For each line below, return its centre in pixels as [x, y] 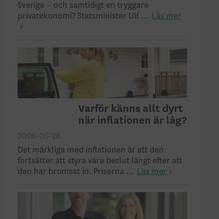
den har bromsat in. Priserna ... [77, 171]
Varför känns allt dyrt [131, 109]
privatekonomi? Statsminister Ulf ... [85, 16]
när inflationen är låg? [133, 120]
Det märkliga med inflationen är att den [91, 150]
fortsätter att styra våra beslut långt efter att [100, 161]
